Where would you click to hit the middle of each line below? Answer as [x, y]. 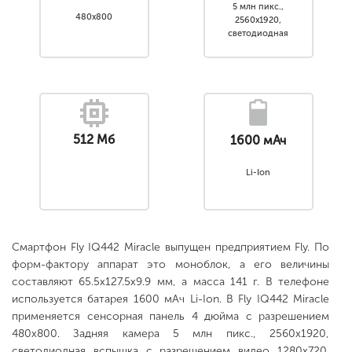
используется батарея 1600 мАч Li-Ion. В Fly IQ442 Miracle [170, 299]
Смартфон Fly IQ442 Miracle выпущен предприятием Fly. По [170, 247]
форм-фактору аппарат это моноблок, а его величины [170, 264]
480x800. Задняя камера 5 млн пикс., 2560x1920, [170, 334]
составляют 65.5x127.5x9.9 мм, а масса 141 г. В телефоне [170, 282]
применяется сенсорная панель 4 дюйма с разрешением [170, 316]
